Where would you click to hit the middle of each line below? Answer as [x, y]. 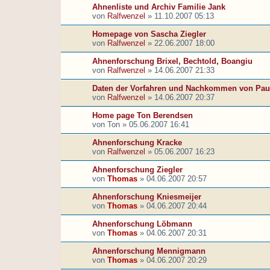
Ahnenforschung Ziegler [137, 170]
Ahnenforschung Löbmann [142, 224]
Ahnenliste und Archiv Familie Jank [159, 7]
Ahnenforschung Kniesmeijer [147, 197]
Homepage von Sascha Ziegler [149, 34]
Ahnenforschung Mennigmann [149, 251]
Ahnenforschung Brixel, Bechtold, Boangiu [172, 61]
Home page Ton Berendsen [143, 116]
